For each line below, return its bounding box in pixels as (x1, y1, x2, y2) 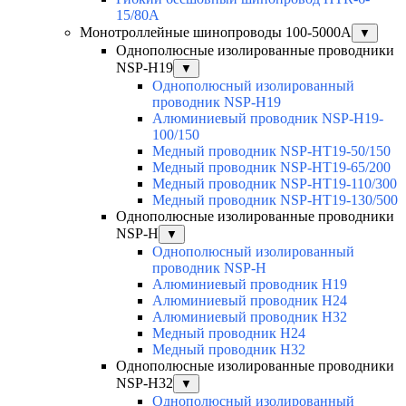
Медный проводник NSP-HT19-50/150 (152, 143, 391, 159)
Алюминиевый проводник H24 (152, 293, 347, 309)
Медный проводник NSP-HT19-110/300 (152, 176, 397, 192)
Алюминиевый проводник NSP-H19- (152, 111, 383, 127)
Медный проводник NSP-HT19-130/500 (152, 192, 398, 208)
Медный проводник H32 (152, 342, 305, 358)
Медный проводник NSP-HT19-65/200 (152, 159, 391, 176)
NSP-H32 (116, 375, 173, 391)
